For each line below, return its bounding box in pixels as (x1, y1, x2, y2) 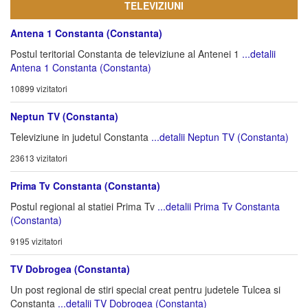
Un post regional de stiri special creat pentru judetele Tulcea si (10, 283, 280, 296)
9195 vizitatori (10, 235, 63, 247)
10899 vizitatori (10, 82, 67, 94)
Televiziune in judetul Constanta (10, 130, 151, 144)
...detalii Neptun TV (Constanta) (151, 130, 289, 144)
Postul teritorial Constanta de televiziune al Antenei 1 (10, 47, 242, 60)
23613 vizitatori (10, 152, 67, 164)
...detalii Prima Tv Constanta (157, 199, 280, 213)
